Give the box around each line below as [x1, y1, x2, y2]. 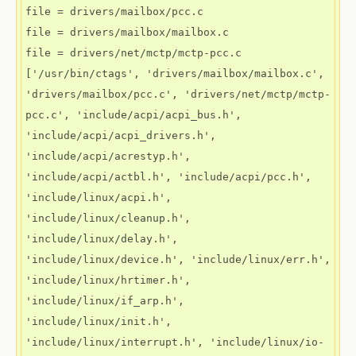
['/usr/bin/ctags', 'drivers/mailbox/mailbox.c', [25, 68, 324, 79]
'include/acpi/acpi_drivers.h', [25, 130, 216, 141]
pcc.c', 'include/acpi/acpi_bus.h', [25, 109, 242, 121]
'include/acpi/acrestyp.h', [25, 150, 191, 162]
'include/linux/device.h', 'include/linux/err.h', [25, 253, 331, 265]
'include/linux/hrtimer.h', [25, 274, 191, 286]
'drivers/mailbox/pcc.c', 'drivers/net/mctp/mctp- [25, 88, 331, 100]
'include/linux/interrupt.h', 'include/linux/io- [25, 336, 324, 348]
